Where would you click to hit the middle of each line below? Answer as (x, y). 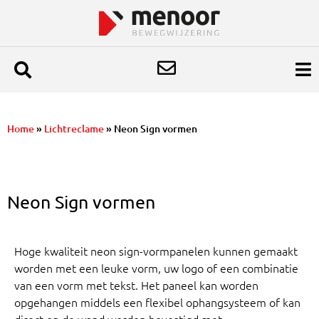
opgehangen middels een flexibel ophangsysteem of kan (157, 302)
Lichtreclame (74, 128)
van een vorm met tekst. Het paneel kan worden (136, 284)
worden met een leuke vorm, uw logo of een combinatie (156, 267)
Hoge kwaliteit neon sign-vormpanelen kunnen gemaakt (156, 250)
